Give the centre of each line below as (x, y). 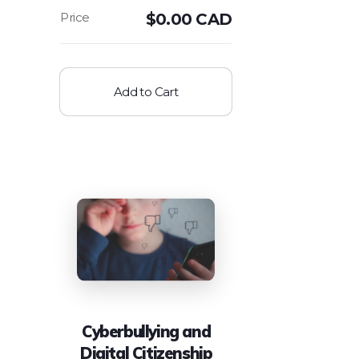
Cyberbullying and (146, 331)
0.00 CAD (194, 19)
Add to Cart (146, 91)
